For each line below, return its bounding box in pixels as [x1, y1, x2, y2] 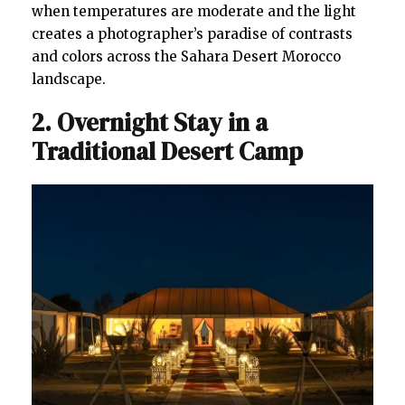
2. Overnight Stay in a [32, 106, 268, 140]
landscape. [32, 71, 106, 89]
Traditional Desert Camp [32, 135, 303, 169]
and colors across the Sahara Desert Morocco [32, 48, 341, 66]
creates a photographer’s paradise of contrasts [32, 25, 353, 43]
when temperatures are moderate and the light [32, 3, 356, 21]
